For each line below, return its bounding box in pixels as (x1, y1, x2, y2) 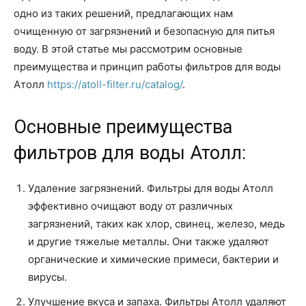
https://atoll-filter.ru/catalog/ (47, 78, 182, 91)
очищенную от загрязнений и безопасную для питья (14, 25, 275, 38)
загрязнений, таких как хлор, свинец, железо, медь (28, 217, 285, 230)
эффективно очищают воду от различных (28, 199, 233, 212)
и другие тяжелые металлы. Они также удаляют (28, 235, 269, 248)
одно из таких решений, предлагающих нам (14, 7, 233, 20)
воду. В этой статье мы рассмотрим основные (14, 42, 242, 55)
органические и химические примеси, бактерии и (28, 253, 279, 266)
